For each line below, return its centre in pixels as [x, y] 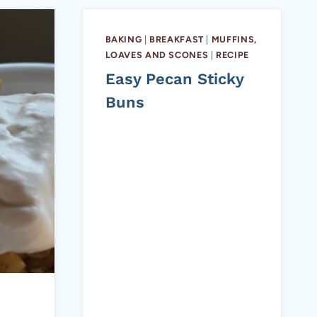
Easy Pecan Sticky [174, 79]
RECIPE [232, 54]
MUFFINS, [234, 39]
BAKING [123, 39]
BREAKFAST [177, 39]
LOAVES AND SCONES [157, 54]
